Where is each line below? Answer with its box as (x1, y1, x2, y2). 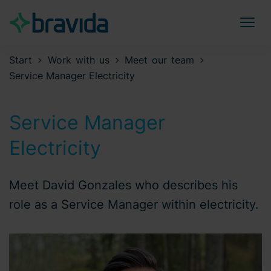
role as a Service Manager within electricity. (9, 197, 259, 212)
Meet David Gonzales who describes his (9, 178, 238, 192)
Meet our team (125, 54, 195, 66)
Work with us (47, 54, 109, 66)
